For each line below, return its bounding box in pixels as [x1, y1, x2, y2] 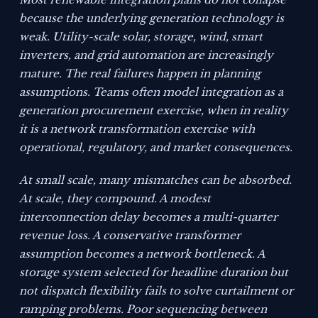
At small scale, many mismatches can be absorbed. [19, 173, 292, 187]
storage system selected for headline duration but [19, 265, 289, 280]
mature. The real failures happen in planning [19, 67, 261, 81]
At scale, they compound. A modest [19, 192, 212, 206]
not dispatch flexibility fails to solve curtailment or [19, 284, 294, 298]
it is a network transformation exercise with [19, 122, 256, 136]
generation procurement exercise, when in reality [19, 104, 289, 118]
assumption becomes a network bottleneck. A [19, 247, 265, 261]
